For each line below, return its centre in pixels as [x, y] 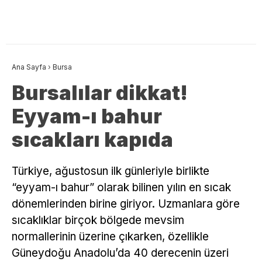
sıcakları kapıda [92, 140]
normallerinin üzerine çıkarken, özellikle [110, 237]
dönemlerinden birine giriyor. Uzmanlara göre [126, 204]
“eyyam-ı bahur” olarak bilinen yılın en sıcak [121, 188]
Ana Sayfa [29, 67]
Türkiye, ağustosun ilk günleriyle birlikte [111, 171]
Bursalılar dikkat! [100, 93]
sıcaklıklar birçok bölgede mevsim [98, 220]
